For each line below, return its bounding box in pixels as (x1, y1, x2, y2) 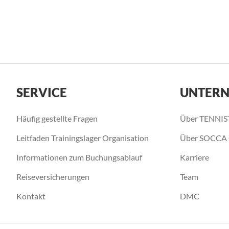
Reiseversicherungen (16, 172, 89, 181)
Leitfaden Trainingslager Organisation (16, 133, 149, 143)
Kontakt (16, 191, 45, 201)
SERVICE (16, 85, 67, 100)
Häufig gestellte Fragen (16, 113, 98, 123)
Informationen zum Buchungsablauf (16, 152, 142, 162)
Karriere (180, 152, 209, 162)
